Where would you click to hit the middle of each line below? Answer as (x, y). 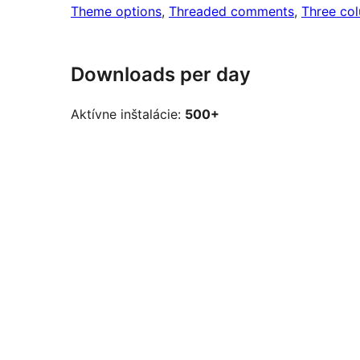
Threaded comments (231, 12)
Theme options (116, 12)
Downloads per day (161, 75)
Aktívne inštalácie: (128, 115)
